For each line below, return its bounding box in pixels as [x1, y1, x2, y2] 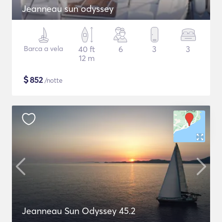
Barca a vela [24, 44, 63, 53]
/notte [43, 76, 62, 84]
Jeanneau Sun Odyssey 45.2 [22, 205, 135, 217]
